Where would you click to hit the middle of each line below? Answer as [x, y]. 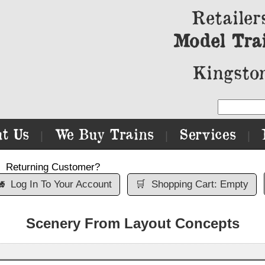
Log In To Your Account [61, 184]
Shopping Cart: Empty [200, 184]
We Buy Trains [104, 134]
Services [208, 134]
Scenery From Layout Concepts [132, 223]
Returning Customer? [53, 167]
